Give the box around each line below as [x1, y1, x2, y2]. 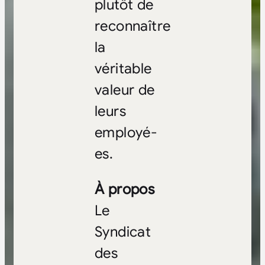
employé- [94, 124, 158, 142]
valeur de [94, 81, 155, 99]
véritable [94, 60, 152, 78]
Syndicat [94, 223, 151, 241]
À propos [94, 180, 155, 199]
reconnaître [94, 17, 171, 35]
